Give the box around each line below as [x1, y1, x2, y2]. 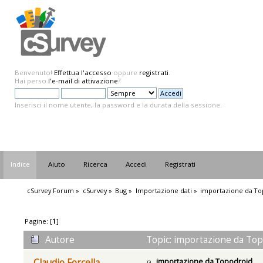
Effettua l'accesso [54, 68, 112, 77]
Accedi [126, 160, 147, 169]
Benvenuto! [15, 68, 54, 77]
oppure [112, 68, 139, 77]
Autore [45, 233, 75, 246]
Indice [11, 160, 31, 169]
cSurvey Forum [27, 186, 75, 195]
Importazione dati [135, 186, 192, 195]
